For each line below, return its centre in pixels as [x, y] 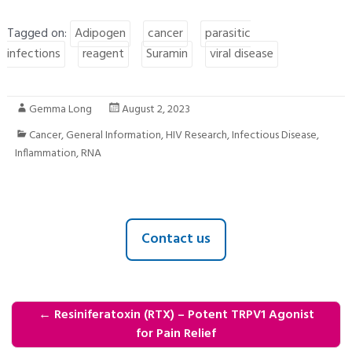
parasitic [227, 33]
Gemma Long [60, 109]
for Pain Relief [176, 334]
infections [33, 54]
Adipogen [100, 33]
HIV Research [196, 135]
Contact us [176, 240]
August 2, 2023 [156, 109]
